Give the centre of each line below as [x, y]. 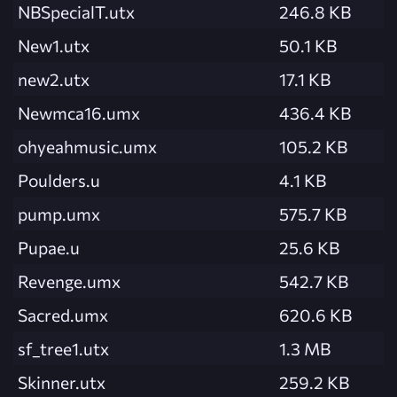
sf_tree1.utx [63, 348]
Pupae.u [49, 247]
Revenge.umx [69, 280]
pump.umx [59, 213]
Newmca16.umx [79, 112]
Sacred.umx [63, 314]
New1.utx [54, 45]
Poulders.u [59, 179]
